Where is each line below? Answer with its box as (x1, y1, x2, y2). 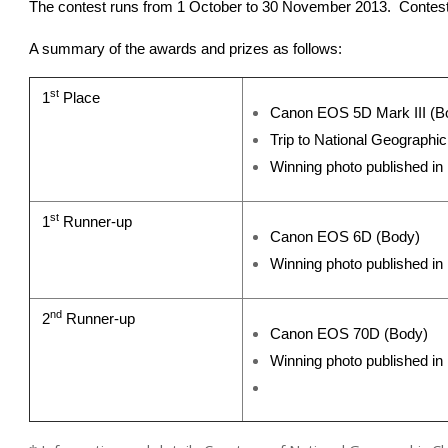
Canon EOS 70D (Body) (270, 325, 428, 342)
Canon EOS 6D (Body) (270, 228, 420, 245)
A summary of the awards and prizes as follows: (29, 40, 342, 57)
